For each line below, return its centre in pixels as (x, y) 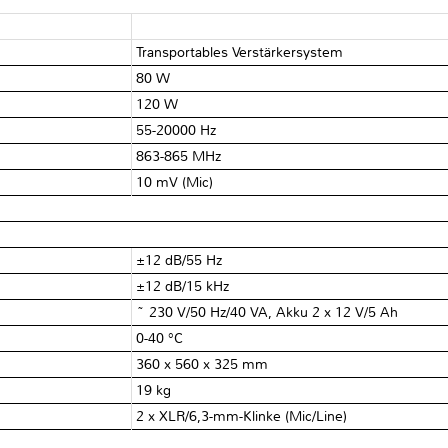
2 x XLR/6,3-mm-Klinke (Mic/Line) (242, 416)
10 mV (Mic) (175, 182)
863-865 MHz (179, 156)
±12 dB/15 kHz (183, 286)
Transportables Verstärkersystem (240, 52)
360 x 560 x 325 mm (202, 364)
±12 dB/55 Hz (179, 260)
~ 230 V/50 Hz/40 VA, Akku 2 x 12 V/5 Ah (267, 312)
